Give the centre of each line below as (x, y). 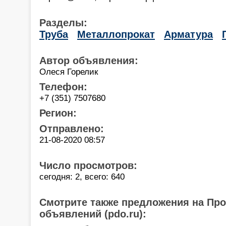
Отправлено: (72, 128)
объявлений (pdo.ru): (93, 214)
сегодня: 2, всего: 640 (82, 176)
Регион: (58, 113)
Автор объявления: (89, 60)
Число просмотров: (88, 165)
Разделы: (63, 22)
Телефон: (63, 87)
